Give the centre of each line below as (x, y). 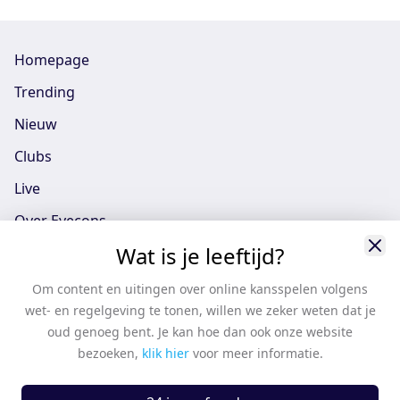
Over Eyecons (60, 221)
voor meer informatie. (258, 353)
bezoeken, (108, 353)
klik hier (165, 353)
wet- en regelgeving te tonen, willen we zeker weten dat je (200, 310)
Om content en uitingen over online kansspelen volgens (200, 289)
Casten (37, 381)
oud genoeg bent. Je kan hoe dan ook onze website (200, 332)
